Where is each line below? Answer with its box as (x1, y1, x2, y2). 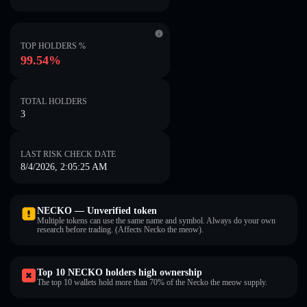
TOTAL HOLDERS (21, 97, 87, 106)
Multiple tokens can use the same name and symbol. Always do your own (37, 216, 275, 225)
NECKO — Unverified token (37, 206, 157, 216)
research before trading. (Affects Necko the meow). (37, 225, 204, 234)
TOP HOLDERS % (21, 41, 86, 51)
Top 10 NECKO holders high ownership (37, 267, 202, 278)
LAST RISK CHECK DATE (21, 149, 116, 159)
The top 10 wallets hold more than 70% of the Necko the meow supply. (37, 278, 267, 287)
